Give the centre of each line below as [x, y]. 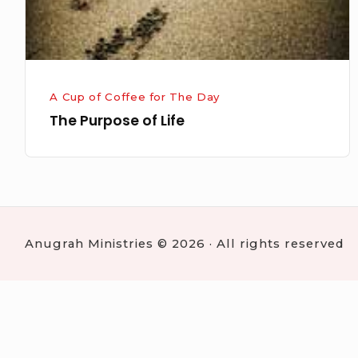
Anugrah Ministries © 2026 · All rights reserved [184, 244]
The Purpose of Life [117, 120]
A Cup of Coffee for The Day [135, 96]
